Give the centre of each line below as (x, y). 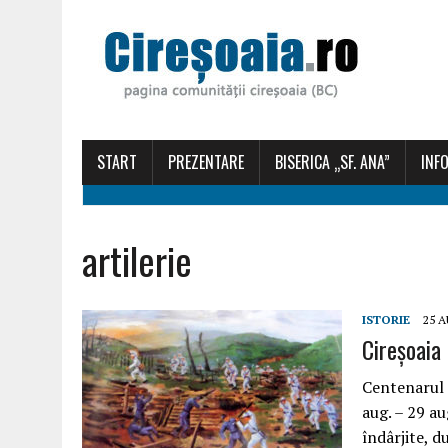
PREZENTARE (206, 162)
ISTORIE (386, 319)
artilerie (137, 260)
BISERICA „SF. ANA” (332, 162)
